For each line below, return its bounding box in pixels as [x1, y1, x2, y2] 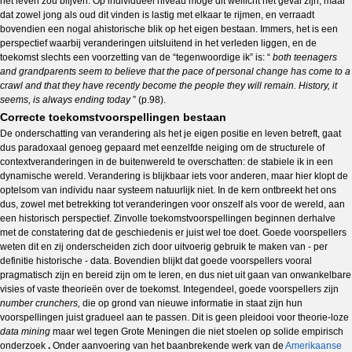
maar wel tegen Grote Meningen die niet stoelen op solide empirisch [50, 326, 343, 337]
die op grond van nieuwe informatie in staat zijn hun [82, 298, 302, 309]
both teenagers [273, 52, 337, 63]
